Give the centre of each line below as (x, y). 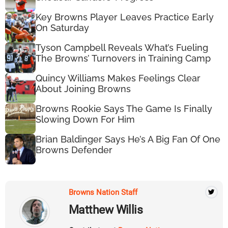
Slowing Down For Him (85, 119)
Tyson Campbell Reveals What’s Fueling (122, 47)
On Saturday (62, 27)
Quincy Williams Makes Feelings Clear (118, 78)
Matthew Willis (106, 210)
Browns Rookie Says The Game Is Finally (124, 108)
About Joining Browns (83, 89)
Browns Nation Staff (103, 192)
